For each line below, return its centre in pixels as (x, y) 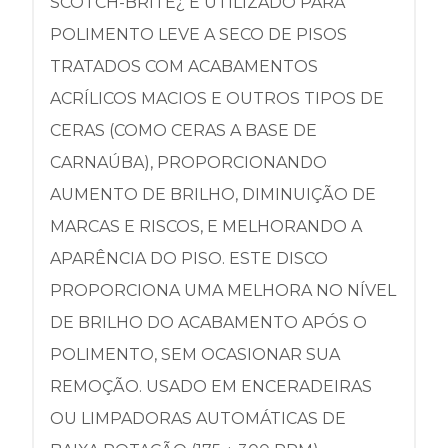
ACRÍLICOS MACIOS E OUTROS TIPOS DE (217, 98)
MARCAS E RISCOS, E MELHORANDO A (206, 226)
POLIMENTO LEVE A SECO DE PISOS (198, 34)
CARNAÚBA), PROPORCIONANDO (188, 162)
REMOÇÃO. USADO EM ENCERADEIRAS (211, 386)
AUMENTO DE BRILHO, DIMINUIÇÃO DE (213, 194)
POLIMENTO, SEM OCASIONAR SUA (195, 354)
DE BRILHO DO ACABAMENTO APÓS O (208, 322)
